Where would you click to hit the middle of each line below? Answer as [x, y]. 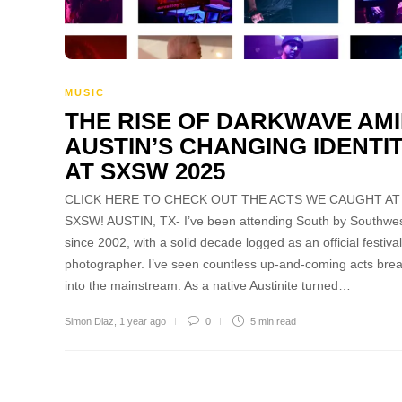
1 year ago [143, 321]
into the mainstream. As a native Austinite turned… [208, 285]
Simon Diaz [89, 321]
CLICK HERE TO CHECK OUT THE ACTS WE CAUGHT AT [232, 199]
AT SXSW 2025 [145, 171]
